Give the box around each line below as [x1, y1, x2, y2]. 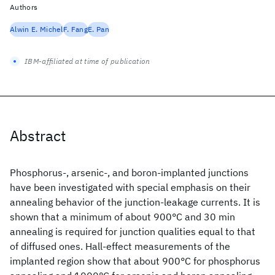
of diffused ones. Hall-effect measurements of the [10, 240, 230, 252]
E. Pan [88, 25, 109, 34]
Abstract [10, 126, 66, 145]
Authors [10, 2, 38, 12]
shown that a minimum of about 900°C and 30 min [10, 211, 235, 223]
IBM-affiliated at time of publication [25, 56, 150, 66]
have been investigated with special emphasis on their [10, 181, 250, 193]
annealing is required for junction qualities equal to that [10, 225, 255, 238]
